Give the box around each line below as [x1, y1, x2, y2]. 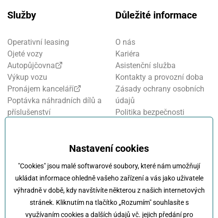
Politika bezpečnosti [115, 108, 184, 117]
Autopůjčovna [7, 61, 55, 71]
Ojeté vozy [7, 49, 43, 59]
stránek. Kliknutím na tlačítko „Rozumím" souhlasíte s [29, 199, 189, 206]
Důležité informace [115, 9, 197, 21]
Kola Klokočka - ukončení [115, 166, 201, 176]
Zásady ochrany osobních [115, 84, 204, 94]
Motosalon [7, 131, 44, 141]
